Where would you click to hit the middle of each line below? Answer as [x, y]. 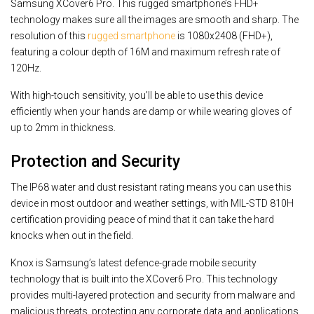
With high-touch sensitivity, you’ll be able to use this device [137, 96]
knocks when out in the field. [72, 235]
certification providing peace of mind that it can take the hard [142, 219]
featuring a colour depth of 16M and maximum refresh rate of [145, 52]
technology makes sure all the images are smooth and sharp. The [155, 20]
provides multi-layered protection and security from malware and [153, 295]
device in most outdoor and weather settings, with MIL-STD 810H [152, 203]
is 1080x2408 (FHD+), [224, 36]
